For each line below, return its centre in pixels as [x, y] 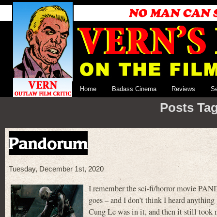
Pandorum [48, 143]
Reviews [184, 89]
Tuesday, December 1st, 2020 [56, 169]
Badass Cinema [134, 89]
